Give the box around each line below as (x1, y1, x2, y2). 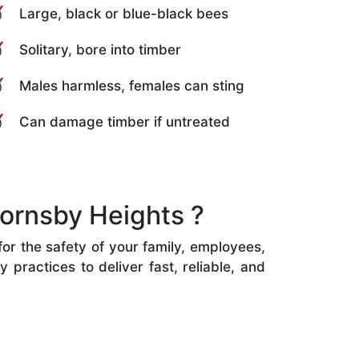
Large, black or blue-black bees (19, 5, 228, 22)
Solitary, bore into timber (19, 41, 181, 58)
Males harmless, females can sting (19, 77, 244, 94)
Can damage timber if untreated (19, 113, 230, 130)
